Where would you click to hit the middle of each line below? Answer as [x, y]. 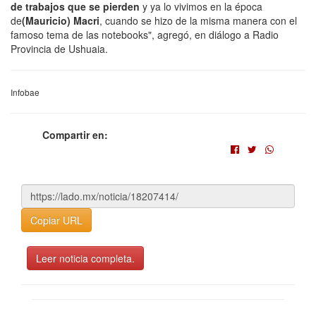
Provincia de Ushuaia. [59, 49]
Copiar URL [56, 220]
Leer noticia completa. [85, 259]
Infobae [25, 92]
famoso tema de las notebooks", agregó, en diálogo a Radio [145, 35]
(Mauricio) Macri [61, 21]
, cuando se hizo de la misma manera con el [198, 21]
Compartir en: [75, 135]
